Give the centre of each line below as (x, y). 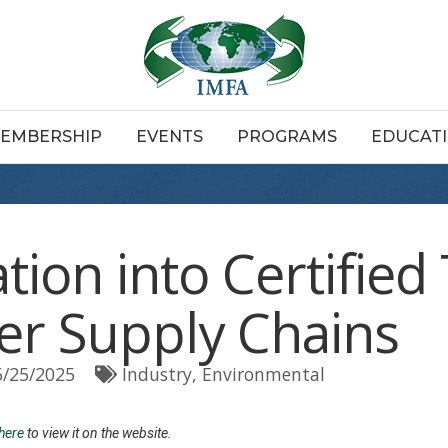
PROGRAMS (287, 136)
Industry (157, 374)
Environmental (263, 374)
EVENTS (169, 136)
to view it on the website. (98, 433)
